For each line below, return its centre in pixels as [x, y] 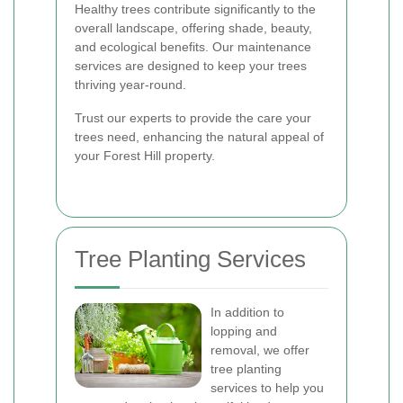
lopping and [244, 331]
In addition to [247, 312]
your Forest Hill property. [145, 156]
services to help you [267, 388]
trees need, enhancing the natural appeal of [199, 137]
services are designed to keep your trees [191, 66]
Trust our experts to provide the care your [193, 118]
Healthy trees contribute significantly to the [195, 9]
